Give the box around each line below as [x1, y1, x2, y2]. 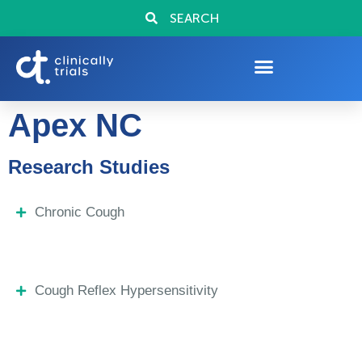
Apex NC [8, 107, 142, 143]
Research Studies [8, 156, 170, 178]
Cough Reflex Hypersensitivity [34, 283, 218, 298]
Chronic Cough [34, 204, 124, 220]
